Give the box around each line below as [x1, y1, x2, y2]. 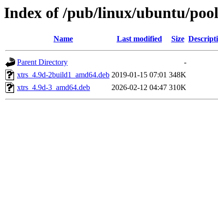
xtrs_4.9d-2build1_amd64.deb [17, 71, 109, 79]
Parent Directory [17, 58, 68, 67]
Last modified [116, 35, 162, 43]
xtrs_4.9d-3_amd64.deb [17, 83, 90, 92]
